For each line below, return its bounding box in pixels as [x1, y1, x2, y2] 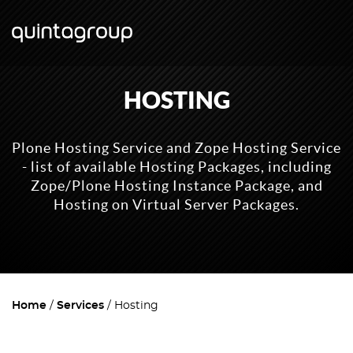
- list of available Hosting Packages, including [21, 158, 332, 175]
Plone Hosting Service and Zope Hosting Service [12, 139, 341, 156]
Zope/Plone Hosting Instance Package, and [30, 177, 323, 194]
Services [57, 300, 104, 312]
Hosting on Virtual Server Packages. [54, 196, 299, 213]
